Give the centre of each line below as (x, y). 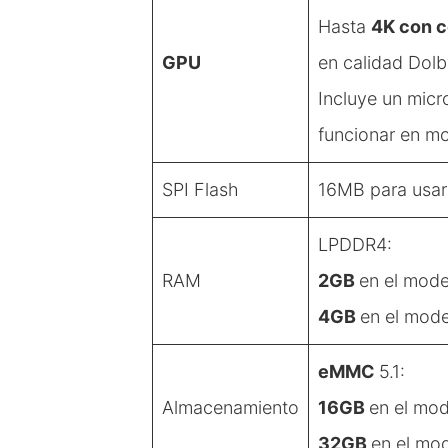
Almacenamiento (230, 407)
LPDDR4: (355, 244)
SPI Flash (200, 189)
